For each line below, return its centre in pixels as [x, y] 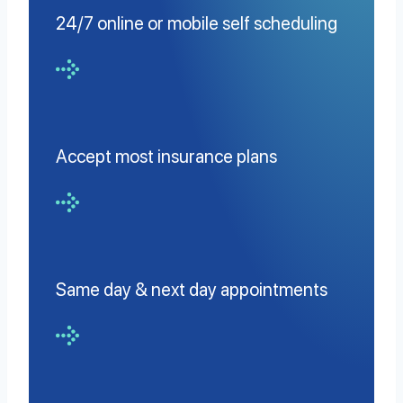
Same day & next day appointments [192, 289]
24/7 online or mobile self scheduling [197, 24]
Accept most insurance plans [166, 156]
